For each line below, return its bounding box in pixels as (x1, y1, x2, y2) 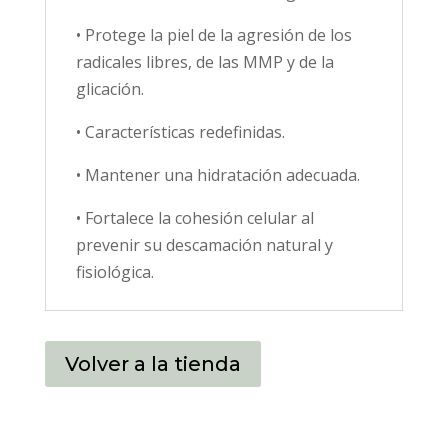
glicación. (75, 78, 144, 101)
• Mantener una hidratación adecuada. (75, 164, 360, 187)
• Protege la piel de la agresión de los (75, 24, 352, 47)
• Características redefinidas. (75, 121, 285, 144)
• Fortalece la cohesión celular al (75, 207, 314, 230)
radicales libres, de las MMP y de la (75, 51, 334, 74)
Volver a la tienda (64, 352, 241, 377)
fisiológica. (75, 261, 154, 284)
